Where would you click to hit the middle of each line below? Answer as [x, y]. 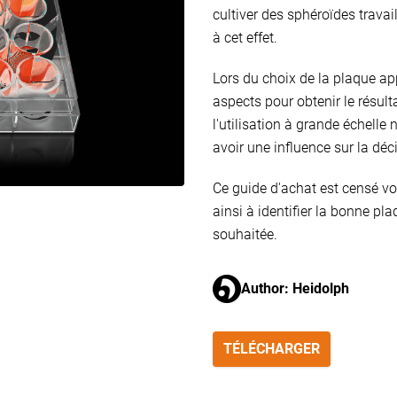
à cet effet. [245, 38]
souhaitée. [245, 234]
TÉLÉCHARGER [272, 349]
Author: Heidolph [295, 288]
